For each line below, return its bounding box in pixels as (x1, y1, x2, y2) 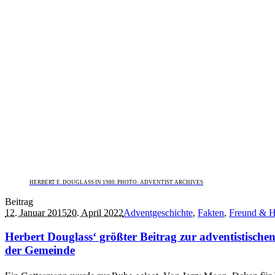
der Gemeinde (5, 244, 75, 257)
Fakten (198, 207, 224, 219)
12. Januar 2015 (5, 207, 67, 219)
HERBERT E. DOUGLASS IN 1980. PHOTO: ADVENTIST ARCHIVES (29, 179, 203, 186)
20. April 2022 (67, 207, 123, 219)
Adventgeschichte (123, 207, 193, 219)
